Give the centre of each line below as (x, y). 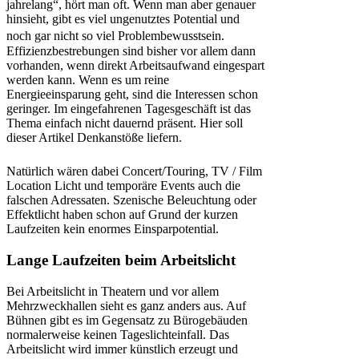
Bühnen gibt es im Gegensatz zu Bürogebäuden (127, 320)
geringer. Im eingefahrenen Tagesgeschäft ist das (129, 109)
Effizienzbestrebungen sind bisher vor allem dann (131, 51)
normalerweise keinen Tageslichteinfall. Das (118, 334)
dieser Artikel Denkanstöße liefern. (94, 138)
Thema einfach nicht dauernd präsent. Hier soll (125, 123)
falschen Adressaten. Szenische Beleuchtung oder (131, 200)
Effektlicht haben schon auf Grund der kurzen (122, 215)
